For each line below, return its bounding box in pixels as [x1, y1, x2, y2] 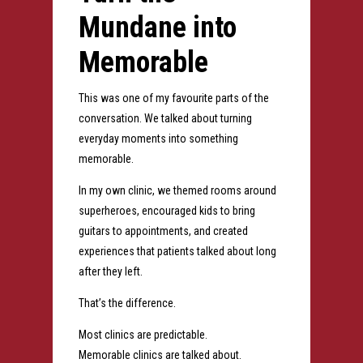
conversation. [78, 112, 144, 126]
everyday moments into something [78, 132, 238, 146]
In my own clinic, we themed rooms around [78, 184, 276, 198]
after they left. [78, 265, 143, 279]
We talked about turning [143, 112, 252, 126]
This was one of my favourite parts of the [78, 92, 269, 105]
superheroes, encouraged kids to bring [78, 204, 255, 218]
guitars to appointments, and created [78, 224, 248, 238]
